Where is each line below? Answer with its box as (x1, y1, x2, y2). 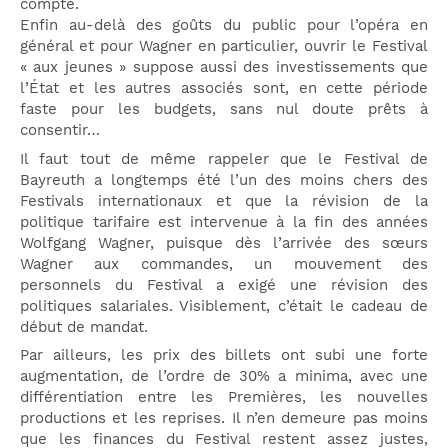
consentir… (20, 121, 100, 140)
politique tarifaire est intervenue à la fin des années (20, 212, 428, 231)
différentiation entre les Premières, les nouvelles (20, 388, 428, 407)
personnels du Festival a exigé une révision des (20, 275, 428, 294)
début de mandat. (20, 317, 148, 336)
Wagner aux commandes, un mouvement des (20, 254, 428, 273)
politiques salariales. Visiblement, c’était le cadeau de (20, 296, 428, 315)
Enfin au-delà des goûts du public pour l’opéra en (20, 16, 428, 35)
